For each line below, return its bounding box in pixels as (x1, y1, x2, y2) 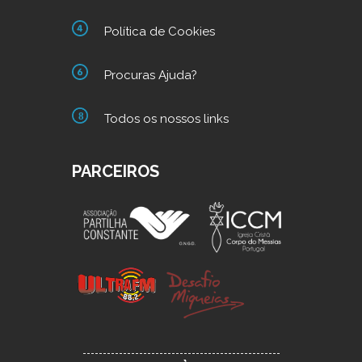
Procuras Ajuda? (104, 67, 197, 82)
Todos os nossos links (104, 111, 229, 126)
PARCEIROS (72, 161, 159, 181)
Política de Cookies (104, 23, 215, 39)
